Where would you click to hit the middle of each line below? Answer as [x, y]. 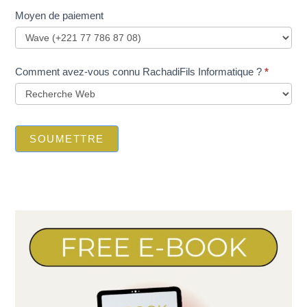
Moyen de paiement [60, 16]
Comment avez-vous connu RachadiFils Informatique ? [140, 72]
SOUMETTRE [67, 139]
